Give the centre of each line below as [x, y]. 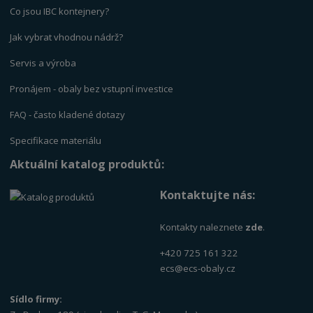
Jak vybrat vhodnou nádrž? [67, 37]
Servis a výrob [41, 63]
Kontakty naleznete [203, 227]
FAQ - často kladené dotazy [68, 115]
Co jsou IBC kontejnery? [60, 12]
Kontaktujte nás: [208, 195]
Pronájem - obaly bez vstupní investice [92, 89]
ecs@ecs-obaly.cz [198, 268]
